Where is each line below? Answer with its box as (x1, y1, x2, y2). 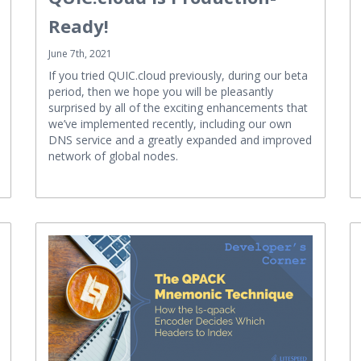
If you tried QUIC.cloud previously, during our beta (48, 67, 308, 83)
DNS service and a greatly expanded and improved (48, 131, 312, 147)
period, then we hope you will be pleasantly (48, 83, 273, 99)
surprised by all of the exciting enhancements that (48, 99, 308, 115)
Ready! (48, 13, 109, 38)
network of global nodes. (48, 147, 178, 164)
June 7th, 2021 (48, 46, 112, 60)
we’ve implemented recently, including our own (48, 115, 292, 131)
